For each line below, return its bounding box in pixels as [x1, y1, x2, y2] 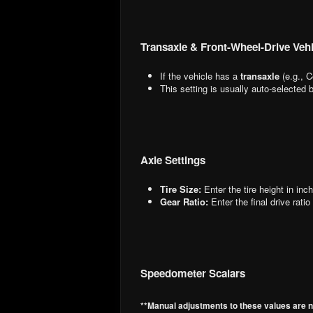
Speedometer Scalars [140, 265, 245, 281]
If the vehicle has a [160, 68, 240, 82]
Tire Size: [160, 182, 201, 196]
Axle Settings [140, 152, 205, 168]
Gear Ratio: [160, 194, 208, 208]
